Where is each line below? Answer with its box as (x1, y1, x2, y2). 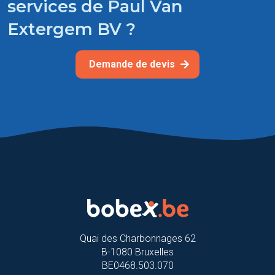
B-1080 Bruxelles (101, 246, 174, 258)
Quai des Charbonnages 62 (79, 233, 196, 245)
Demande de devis (89, 58, 177, 70)
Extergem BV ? (7, 18, 136, 39)
